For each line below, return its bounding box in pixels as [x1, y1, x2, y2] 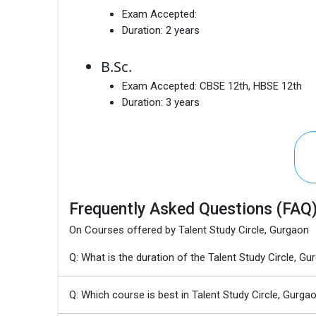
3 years [166, 95, 200, 109]
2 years [166, 23, 200, 37]
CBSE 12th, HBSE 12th [200, 79, 302, 92]
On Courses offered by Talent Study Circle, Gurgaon [69, 223, 309, 236]
